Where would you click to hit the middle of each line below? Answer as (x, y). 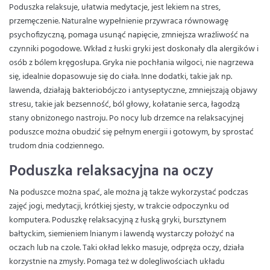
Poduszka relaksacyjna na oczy (111, 171)
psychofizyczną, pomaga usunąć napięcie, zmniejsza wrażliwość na (129, 35)
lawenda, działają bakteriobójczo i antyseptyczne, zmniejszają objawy (133, 91)
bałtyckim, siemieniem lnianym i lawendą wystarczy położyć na (122, 234)
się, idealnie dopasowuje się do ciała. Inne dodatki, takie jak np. (121, 77)
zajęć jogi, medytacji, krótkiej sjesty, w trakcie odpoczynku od (119, 206)
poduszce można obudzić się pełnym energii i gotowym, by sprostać (131, 132)
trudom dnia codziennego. (56, 146)
